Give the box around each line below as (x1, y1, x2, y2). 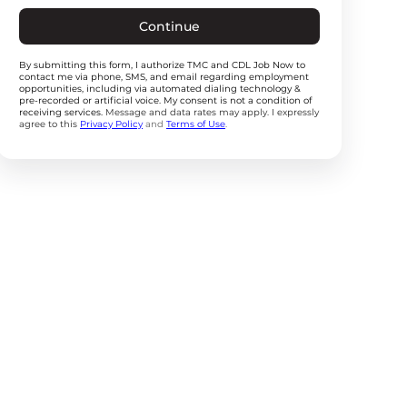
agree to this (19, 118, 80, 130)
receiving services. (19, 106, 103, 118)
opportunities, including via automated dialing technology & (19, 83, 301, 94)
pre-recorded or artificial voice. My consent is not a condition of (19, 94, 312, 106)
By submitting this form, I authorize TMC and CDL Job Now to (19, 59, 305, 71)
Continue (139, 18, 200, 35)
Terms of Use (166, 118, 225, 130)
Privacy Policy (80, 118, 143, 130)
